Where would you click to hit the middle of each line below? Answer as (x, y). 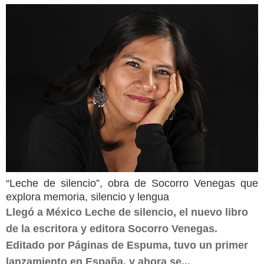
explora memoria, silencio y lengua (88, 197)
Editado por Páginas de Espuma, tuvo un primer (127, 245)
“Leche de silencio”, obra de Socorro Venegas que (132, 183)
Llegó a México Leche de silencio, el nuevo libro (127, 212)
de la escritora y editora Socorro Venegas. (112, 229)
